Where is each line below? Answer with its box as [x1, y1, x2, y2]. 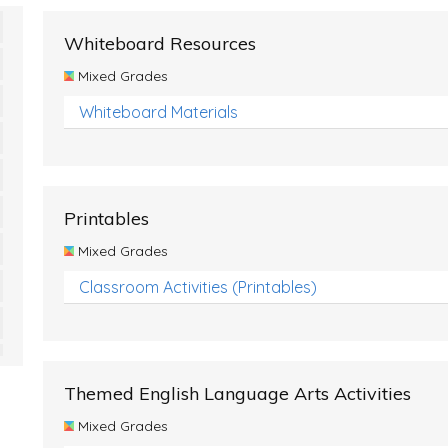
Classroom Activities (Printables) [79, 277, 317, 297]
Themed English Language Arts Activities [64, 382, 411, 405]
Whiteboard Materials [79, 102, 238, 122]
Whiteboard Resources [64, 32, 256, 55]
